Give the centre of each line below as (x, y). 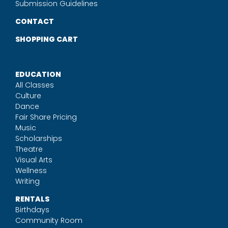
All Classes (34, 85)
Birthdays (32, 210)
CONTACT (34, 21)
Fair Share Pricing (46, 117)
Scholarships (38, 138)
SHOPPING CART (46, 39)
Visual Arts (34, 160)
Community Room (49, 220)
